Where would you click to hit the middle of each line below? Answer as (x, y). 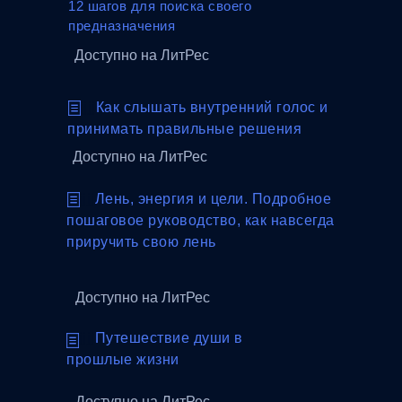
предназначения (122, 26)
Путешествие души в (169, 338)
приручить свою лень (141, 242)
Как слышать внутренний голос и (212, 107)
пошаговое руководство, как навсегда (201, 220)
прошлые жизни (123, 359)
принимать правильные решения (184, 129)
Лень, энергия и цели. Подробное (213, 199)
